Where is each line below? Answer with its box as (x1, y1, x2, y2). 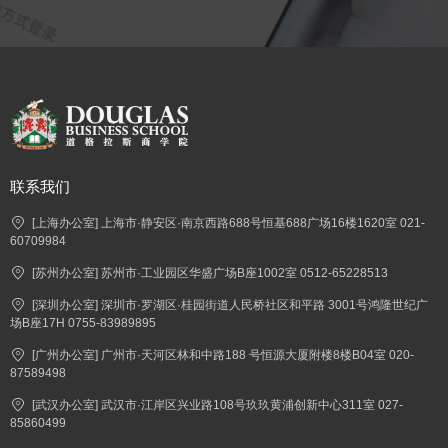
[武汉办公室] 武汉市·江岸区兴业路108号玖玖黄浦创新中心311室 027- (32, 397, 403, 412)
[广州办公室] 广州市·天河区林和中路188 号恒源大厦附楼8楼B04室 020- (32, 347, 414, 362)
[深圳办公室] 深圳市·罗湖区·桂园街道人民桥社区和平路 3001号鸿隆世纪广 (32, 297, 428, 312)
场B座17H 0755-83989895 (10, 315, 156, 330)
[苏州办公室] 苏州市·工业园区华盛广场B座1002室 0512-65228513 (32, 265, 388, 280)
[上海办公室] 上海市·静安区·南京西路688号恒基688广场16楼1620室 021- (32, 215, 425, 230)
